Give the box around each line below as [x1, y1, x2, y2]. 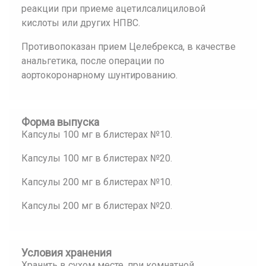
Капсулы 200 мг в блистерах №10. [21, 176, 172, 188]
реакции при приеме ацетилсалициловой [21, 3, 205, 14]
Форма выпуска [21, 116, 99, 128]
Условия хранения [21, 246, 112, 259]
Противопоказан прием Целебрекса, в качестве [21, 41, 236, 52]
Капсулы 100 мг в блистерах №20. [21, 153, 172, 164]
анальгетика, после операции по [21, 55, 164, 66]
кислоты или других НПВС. [21, 17, 140, 28]
